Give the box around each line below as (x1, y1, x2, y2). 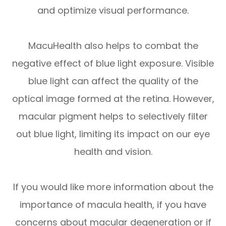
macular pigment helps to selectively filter (18, 109, 208, 123)
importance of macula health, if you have (20, 198, 206, 211)
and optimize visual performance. (37, 4, 189, 17)
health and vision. (74, 145, 152, 158)
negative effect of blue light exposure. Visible (12, 56, 214, 70)
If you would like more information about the (13, 180, 213, 193)
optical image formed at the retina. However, (12, 92, 214, 105)
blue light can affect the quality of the (28, 74, 198, 87)
